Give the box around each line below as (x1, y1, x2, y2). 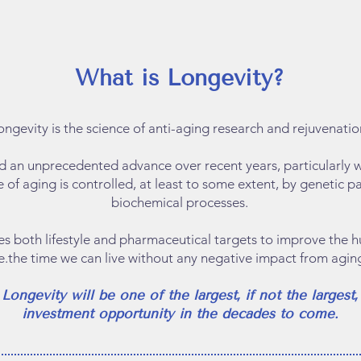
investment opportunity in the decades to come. (21, 305, 338, 322)
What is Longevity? (75, 64, 284, 91)
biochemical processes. (111, 194, 248, 210)
